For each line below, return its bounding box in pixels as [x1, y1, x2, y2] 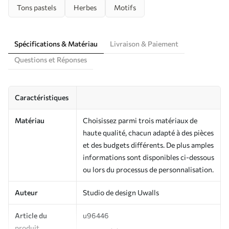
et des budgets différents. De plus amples [83, 140, 214, 149]
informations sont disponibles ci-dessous [83, 152, 214, 162]
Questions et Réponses [14, 55, 87, 64]
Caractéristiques [15, 93, 68, 102]
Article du [15, 211, 47, 220]
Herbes [74, 3, 97, 12]
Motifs [114, 3, 136, 12]
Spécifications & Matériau [14, 39, 98, 48]
